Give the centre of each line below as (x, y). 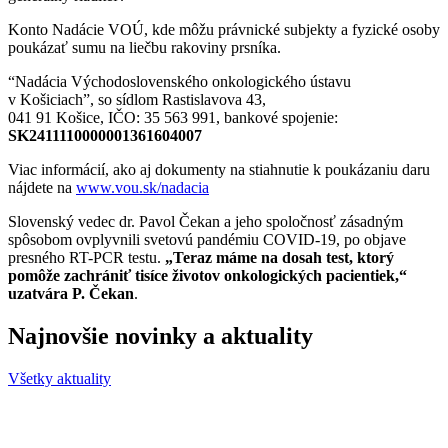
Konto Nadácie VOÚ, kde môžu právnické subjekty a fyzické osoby (224, 30)
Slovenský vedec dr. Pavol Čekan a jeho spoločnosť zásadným (205, 222)
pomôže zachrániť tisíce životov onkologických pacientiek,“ (207, 276)
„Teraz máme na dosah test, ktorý (279, 258)
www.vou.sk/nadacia (142, 188)
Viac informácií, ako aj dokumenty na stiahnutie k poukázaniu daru (219, 170)
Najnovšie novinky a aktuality (160, 336)
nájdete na (42, 188)
